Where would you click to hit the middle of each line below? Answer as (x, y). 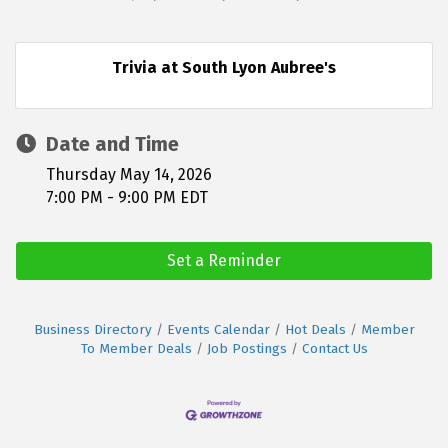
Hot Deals (315, 329)
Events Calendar (218, 329)
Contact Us (334, 348)
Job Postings (246, 348)
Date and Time (112, 143)
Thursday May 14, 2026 (129, 174)
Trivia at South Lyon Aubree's (224, 67)
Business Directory (92, 329)
